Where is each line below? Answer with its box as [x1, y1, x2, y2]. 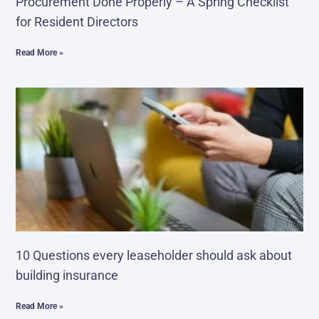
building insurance [16, 268, 119, 283]
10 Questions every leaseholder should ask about [16, 248, 293, 263]
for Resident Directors [16, 14, 139, 30]
